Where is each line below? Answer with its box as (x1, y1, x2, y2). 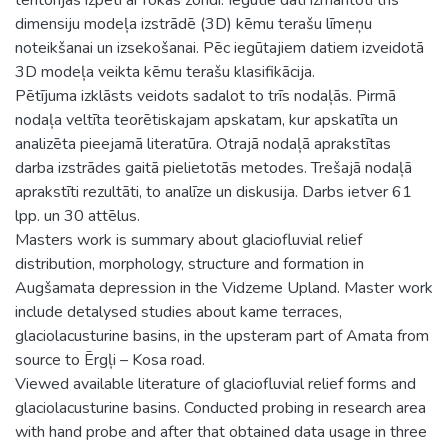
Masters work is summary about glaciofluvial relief (15, 228, 362, 251)
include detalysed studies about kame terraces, (15, 300, 342, 323)
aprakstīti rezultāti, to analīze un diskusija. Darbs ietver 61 (15, 180, 412, 203)
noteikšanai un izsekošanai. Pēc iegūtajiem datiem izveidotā (15, 36, 424, 59)
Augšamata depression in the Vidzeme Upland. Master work (15, 276, 433, 299)
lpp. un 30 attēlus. (15, 204, 140, 227)
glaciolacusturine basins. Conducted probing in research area (15, 396, 426, 419)
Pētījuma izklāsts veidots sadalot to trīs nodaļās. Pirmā (15, 84, 396, 107)
